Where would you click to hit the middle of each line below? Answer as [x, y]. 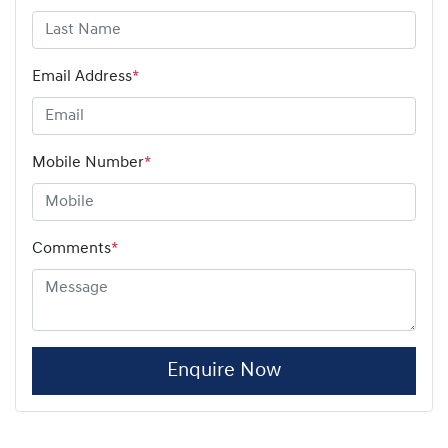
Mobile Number [88, 162]
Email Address [82, 76]
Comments [71, 248]
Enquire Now [224, 370]
